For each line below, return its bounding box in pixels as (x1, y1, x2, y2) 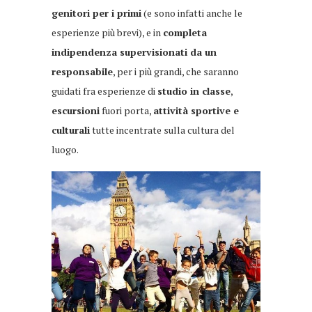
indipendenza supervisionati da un (52, 45, 217, 58)
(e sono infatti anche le (141, 6, 242, 19)
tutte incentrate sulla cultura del (90, 123, 235, 136)
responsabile (52, 64, 113, 78)
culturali (52, 123, 90, 136)
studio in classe (157, 84, 231, 97)
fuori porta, (100, 103, 153, 117)
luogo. (52, 142, 79, 156)
